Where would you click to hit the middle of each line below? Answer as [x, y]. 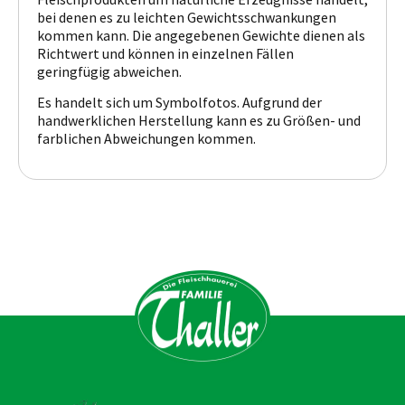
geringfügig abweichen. [109, 71]
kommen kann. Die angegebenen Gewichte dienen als [201, 35]
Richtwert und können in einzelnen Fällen [165, 53]
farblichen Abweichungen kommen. [146, 139]
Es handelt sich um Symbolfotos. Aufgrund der [179, 103]
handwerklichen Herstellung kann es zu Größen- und [199, 121]
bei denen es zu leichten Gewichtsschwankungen [187, 17]
